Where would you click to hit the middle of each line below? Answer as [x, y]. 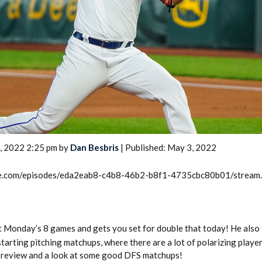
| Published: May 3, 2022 [168, 147]
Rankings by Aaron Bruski [160, 119]
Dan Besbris [94, 147]
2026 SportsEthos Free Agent [168, 108]
